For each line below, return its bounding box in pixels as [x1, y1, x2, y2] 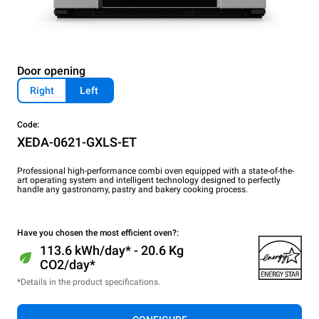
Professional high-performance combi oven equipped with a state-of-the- [17, 165, 294, 176]
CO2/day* [39, 256, 95, 272]
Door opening [17, 63, 85, 78]
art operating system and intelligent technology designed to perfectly [17, 174, 281, 185]
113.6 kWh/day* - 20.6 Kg [39, 242, 184, 258]
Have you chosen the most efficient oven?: [17, 227, 179, 238]
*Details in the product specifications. [17, 276, 160, 287]
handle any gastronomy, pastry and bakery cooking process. [17, 184, 248, 194]
